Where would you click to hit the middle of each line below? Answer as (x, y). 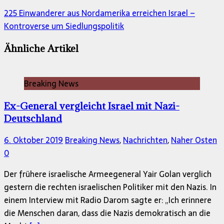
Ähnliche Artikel (41, 48)
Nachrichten (145, 140)
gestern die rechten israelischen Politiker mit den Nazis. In (110, 187)
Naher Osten (194, 140)
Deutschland (33, 118)
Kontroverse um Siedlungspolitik (64, 26)
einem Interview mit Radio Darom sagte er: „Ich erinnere (108, 200)
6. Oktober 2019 (33, 140)
